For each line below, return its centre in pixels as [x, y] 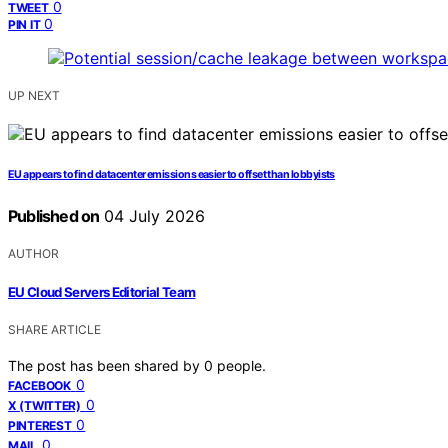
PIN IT [24, 25]
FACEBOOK [39, 385]
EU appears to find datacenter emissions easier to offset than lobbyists [171, 175]
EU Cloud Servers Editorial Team [102, 291]
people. [241, 365]
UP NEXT [34, 96]
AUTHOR [33, 254]
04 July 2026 [152, 216]
